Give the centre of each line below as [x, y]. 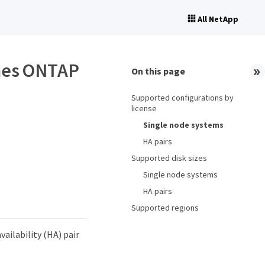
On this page [158, 71]
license [144, 108]
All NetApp [218, 19]
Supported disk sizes [169, 158]
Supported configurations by [182, 98]
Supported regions [165, 208]
